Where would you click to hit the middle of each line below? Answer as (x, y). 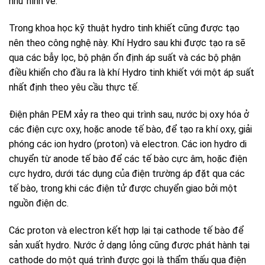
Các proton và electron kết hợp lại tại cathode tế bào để (126, 230)
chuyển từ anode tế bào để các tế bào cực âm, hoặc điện (128, 159)
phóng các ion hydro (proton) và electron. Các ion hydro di (128, 144)
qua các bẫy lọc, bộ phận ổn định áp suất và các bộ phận (125, 58)
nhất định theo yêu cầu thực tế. (74, 88)
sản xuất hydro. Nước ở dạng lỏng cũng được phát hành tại (129, 245)
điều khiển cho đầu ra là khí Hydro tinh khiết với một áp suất (132, 73)
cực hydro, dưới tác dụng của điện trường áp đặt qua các (127, 173)
